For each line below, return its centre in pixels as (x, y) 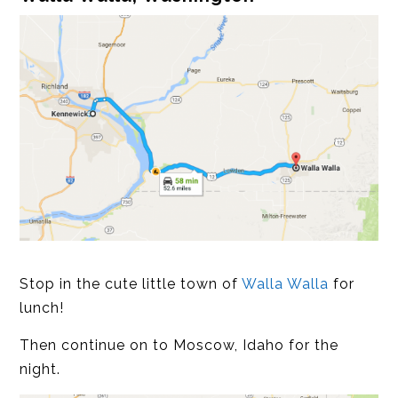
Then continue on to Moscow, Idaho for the (179, 346)
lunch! (42, 308)
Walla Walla (286, 284)
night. (40, 370)
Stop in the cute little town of (131, 284)
